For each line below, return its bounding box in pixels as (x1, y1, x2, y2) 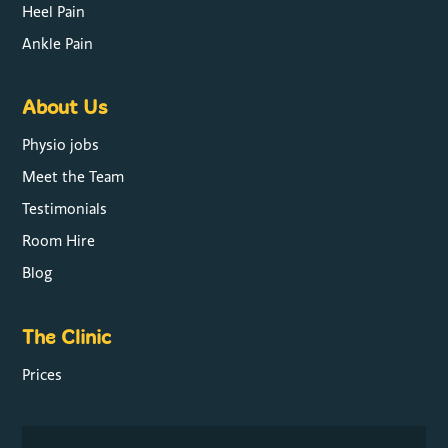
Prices (22, 365, 63, 384)
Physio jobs (22, 136, 100, 155)
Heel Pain (22, 2, 86, 21)
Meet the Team (22, 168, 125, 187)
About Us (22, 95, 108, 121)
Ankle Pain (22, 34, 94, 53)
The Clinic (22, 324, 112, 350)
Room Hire (22, 232, 96, 251)
